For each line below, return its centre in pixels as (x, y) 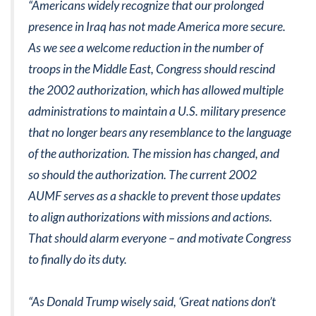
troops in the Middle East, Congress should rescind (152, 68)
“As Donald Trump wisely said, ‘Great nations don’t (152, 301)
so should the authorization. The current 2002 (142, 174)
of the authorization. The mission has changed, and (154, 153)
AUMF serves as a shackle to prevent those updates (154, 195)
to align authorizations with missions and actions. (150, 217)
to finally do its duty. (78, 259)
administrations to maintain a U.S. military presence (157, 111)
